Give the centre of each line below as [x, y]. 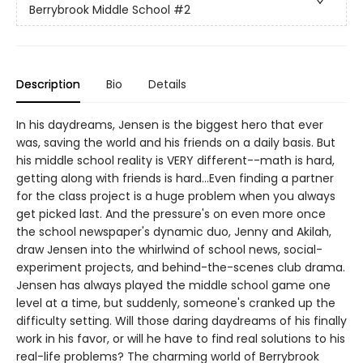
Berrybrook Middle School [100, 10]
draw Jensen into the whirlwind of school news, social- [169, 250]
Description [48, 84]
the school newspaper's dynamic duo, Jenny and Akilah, [174, 232]
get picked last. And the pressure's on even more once [171, 214]
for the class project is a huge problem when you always [176, 196]
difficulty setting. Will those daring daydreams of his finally [181, 321]
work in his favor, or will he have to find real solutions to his [181, 339]
